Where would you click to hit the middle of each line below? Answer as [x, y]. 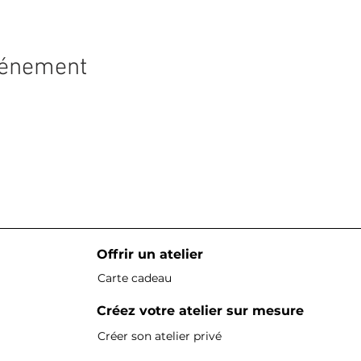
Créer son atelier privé [160, 336]
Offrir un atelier [156, 254]
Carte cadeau [134, 278]
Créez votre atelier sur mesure [200, 311]
